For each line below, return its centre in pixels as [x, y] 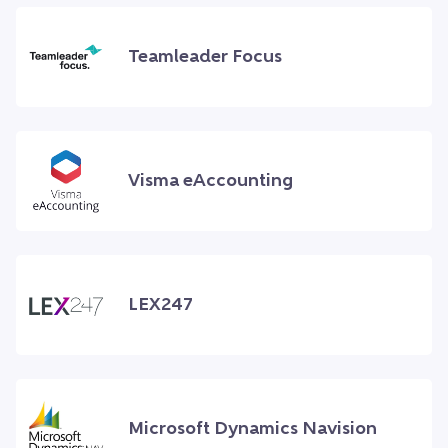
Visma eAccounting [210, 181]
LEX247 [160, 305]
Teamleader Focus [205, 57]
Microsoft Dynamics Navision [252, 429]
